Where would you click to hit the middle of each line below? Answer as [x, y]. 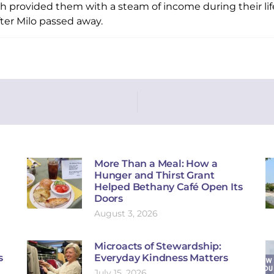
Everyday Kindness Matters [161, 258]
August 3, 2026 [126, 213]
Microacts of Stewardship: [158, 246]
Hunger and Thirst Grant [154, 175]
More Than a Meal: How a [156, 164]
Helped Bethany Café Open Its [168, 187]
